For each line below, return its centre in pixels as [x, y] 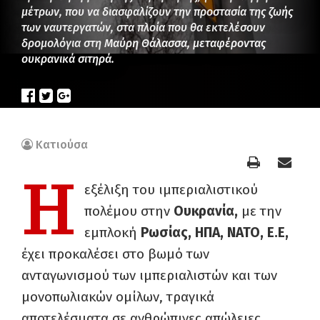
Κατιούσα [62, 145]
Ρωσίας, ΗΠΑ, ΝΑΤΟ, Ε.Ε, [215, 232]
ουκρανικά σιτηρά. [68, 59]
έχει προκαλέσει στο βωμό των [115, 254]
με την [261, 211]
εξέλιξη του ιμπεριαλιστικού [171, 190]
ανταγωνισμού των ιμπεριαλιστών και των [149, 275]
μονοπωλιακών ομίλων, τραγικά [118, 297]
